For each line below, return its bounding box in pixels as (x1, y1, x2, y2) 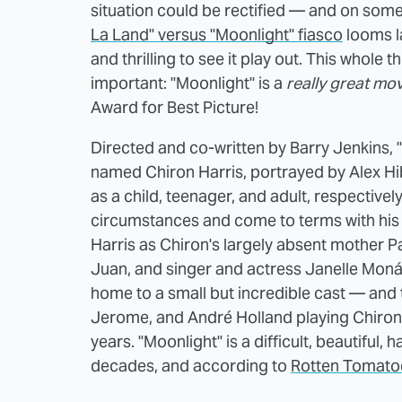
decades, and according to (91, 355, 291, 377)
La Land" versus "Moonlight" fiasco (91, 24, 343, 46)
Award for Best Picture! (91, 97, 258, 118)
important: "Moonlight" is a (91, 73, 286, 94)
